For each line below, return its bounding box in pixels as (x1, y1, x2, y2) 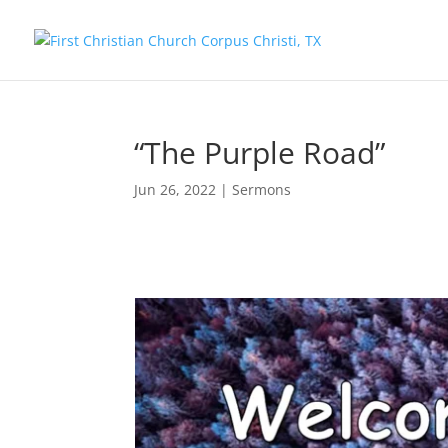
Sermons (232, 180, 292, 199)
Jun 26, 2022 (134, 180, 217, 199)
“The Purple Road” (134, 132, 386, 173)
